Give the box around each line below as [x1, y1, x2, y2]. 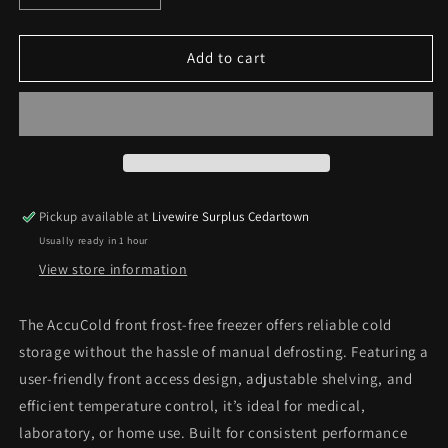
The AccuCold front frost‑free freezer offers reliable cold [19, 314, 392, 334]
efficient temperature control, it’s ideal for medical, [19, 395, 366, 415]
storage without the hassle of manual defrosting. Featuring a [19, 341, 430, 361]
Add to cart [186, 48, 266, 68]
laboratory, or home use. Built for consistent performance [19, 422, 408, 442]
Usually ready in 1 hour [39, 233, 149, 247]
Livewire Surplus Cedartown [152, 207, 310, 225]
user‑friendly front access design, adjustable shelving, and [19, 368, 413, 388]
